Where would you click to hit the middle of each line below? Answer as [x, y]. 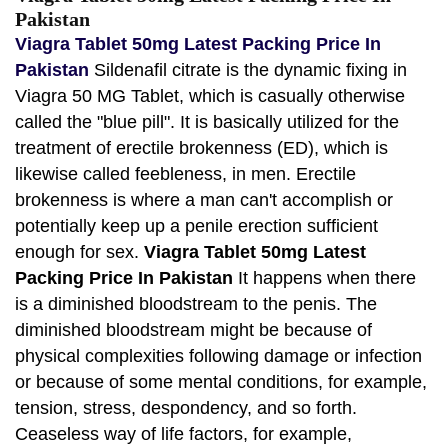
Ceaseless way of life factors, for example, [183, 433]
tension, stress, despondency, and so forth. [186, 407]
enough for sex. [79, 251]
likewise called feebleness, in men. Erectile [185, 173]
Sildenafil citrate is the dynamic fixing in [248, 69]
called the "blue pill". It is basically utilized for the [207, 121]
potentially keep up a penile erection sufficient [196, 225]
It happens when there [324, 277]
